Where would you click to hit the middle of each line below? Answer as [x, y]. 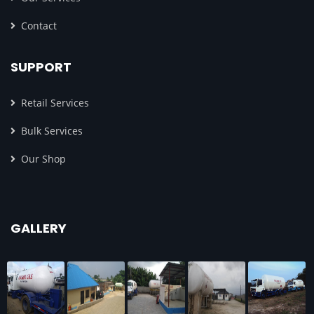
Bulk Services [52, 130]
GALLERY [39, 228]
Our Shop [43, 158]
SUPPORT [41, 67]
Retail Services [55, 102]
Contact [39, 25]
